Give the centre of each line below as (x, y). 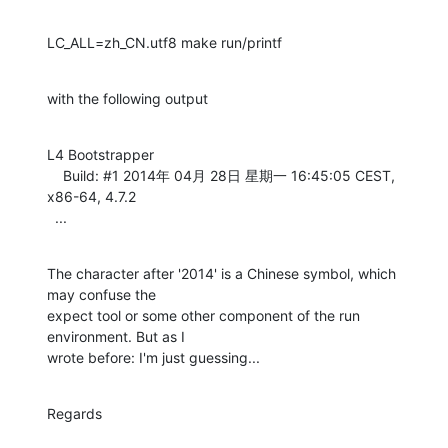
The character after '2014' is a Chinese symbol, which (221, 273)
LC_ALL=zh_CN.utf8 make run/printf (164, 42)
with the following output (127, 98)
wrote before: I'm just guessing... (153, 357)
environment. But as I (116, 336)
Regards (74, 413)
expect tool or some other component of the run (203, 315)
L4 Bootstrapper (100, 154)
